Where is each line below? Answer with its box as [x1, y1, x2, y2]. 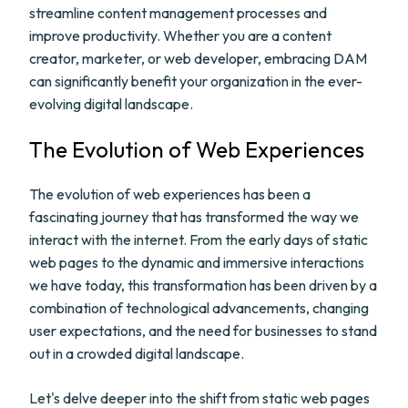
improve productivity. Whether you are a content [29, 26, 331, 45]
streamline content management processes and [29, 4, 327, 22]
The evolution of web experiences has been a [29, 185, 311, 203]
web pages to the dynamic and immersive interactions [29, 253, 364, 271]
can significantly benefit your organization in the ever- [29, 72, 362, 90]
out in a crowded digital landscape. [29, 344, 244, 362]
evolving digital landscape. [29, 95, 193, 113]
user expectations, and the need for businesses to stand [29, 321, 377, 340]
